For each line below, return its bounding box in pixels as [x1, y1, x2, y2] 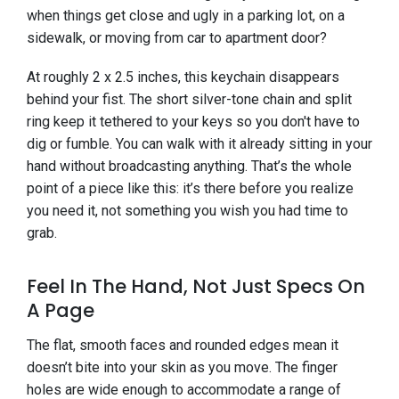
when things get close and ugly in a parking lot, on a [27, 7, 345, 25]
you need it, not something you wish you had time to [27, 202, 348, 220]
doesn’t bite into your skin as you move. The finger [27, 358, 338, 376]
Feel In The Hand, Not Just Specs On [27, 273, 365, 300]
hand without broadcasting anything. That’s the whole [27, 158, 352, 175]
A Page [27, 297, 94, 324]
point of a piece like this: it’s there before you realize [27, 180, 354, 198]
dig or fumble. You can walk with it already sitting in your [27, 135, 372, 153]
